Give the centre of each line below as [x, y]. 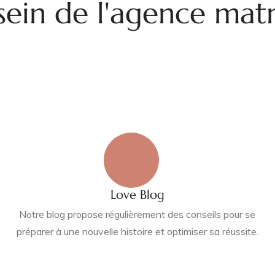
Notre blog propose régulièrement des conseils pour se [137, 214]
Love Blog [137, 195]
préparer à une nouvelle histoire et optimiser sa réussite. [137, 231]
